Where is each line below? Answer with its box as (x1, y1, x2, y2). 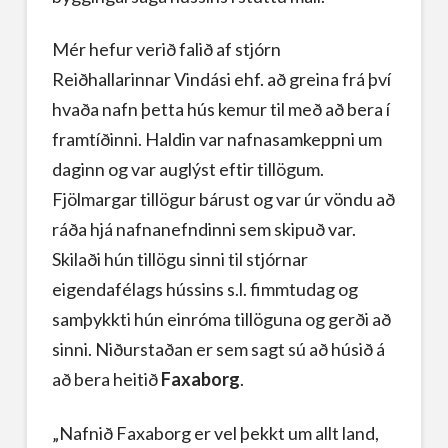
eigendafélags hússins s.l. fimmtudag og (51, 278, 358, 301)
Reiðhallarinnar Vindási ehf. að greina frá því (51, 68, 391, 91)
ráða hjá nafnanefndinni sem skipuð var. (51, 218, 356, 241)
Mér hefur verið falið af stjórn (51, 38, 281, 61)
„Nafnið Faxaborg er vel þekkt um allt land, (51, 422, 379, 444)
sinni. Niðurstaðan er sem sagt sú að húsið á (51, 338, 385, 361)
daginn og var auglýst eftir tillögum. (51, 158, 324, 181)
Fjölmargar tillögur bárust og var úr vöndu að (51, 188, 395, 211)
